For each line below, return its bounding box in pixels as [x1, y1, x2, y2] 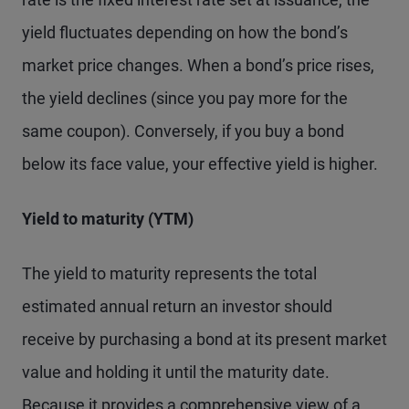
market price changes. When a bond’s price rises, [22, 56, 374, 75]
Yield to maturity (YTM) [22, 209, 194, 228]
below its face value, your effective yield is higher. [22, 154, 378, 173]
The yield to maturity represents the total [22, 264, 317, 283]
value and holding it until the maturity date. [22, 362, 330, 382]
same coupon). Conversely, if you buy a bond [22, 121, 344, 141]
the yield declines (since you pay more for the [22, 89, 348, 108]
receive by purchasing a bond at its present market [22, 330, 387, 349]
